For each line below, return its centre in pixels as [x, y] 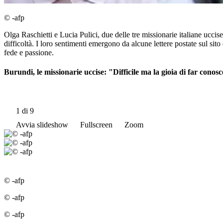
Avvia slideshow [42, 124]
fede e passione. [29, 53]
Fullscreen [96, 124]
